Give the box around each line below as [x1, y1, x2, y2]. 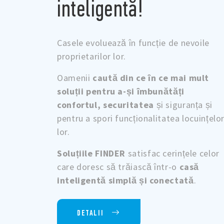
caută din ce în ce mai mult [92, 72, 209, 84]
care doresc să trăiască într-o [57, 161, 179, 173]
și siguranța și [153, 99, 212, 111]
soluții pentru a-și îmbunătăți [57, 85, 184, 97]
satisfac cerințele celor [125, 147, 219, 159]
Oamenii [57, 72, 93, 84]
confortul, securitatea [57, 99, 154, 111]
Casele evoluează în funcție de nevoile [57, 37, 209, 49]
